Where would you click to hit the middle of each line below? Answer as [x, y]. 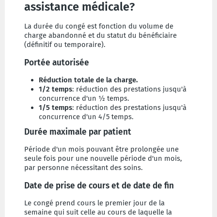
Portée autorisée [57, 63]
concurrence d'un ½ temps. [84, 98]
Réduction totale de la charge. [88, 80]
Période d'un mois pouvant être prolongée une [101, 149]
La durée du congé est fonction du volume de [99, 26]
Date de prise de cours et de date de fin [99, 186]
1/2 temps [55, 89]
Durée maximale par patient [78, 132]
